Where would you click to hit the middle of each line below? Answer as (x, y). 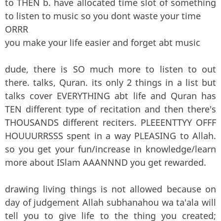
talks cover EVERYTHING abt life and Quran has (110, 95)
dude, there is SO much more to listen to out (110, 69)
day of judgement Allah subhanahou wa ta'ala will (110, 202)
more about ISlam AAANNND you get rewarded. (106, 162)
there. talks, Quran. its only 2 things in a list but (110, 82)
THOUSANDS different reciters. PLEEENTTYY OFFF (110, 122)
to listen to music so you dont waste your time (103, 16)
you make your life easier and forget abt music (103, 42)
